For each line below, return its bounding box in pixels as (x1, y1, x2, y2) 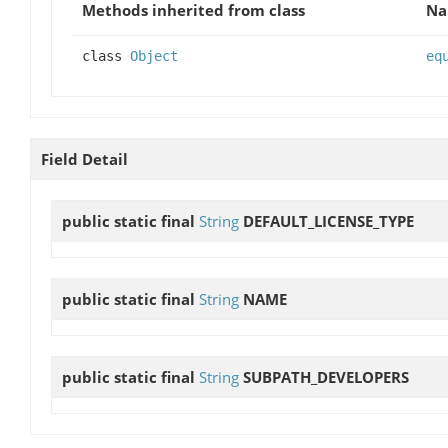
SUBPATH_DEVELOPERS (243, 367, 409, 388)
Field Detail (41, 148, 128, 169)
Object (130, 47, 178, 64)
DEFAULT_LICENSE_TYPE (243, 210, 414, 231)
